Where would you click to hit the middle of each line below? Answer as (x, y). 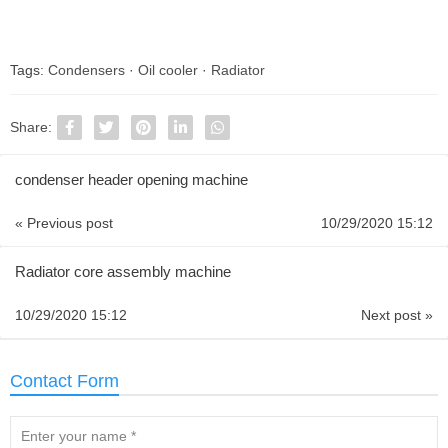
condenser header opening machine (131, 179)
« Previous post (64, 223)
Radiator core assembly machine (123, 271)
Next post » (397, 315)
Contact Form (64, 381)
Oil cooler (168, 70)
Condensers (86, 70)
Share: (31, 127)
